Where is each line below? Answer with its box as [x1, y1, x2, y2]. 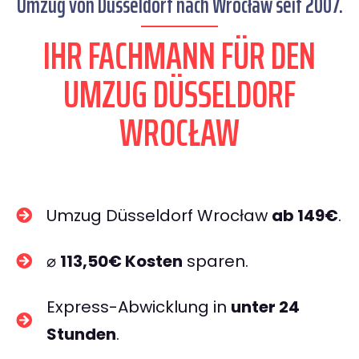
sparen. [183, 250, 248, 272]
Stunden [46, 323, 116, 345]
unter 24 [231, 296, 300, 318]
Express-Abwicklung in [46, 296, 231, 318]
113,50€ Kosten [60, 250, 183, 272]
